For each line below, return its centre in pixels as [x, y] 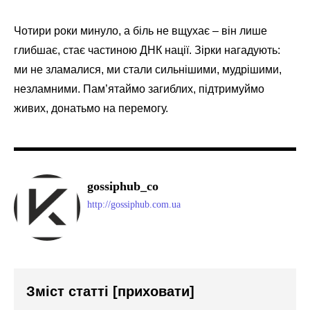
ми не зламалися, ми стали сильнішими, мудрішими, [148, 70]
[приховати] [154, 292]
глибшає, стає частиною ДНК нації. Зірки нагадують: [147, 51]
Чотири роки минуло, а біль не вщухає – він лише [140, 31]
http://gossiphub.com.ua [134, 205]
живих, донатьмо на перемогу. [91, 109]
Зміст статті [70, 292]
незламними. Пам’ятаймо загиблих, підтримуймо [139, 89]
